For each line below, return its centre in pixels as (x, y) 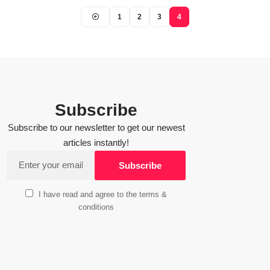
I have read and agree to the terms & (103, 195)
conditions (96, 207)
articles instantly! (96, 143)
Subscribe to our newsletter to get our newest (96, 128)
